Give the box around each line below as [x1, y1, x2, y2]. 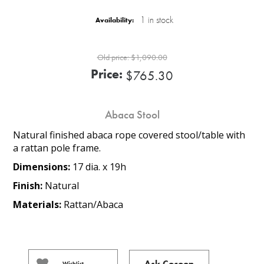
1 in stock [140, 13, 173, 26]
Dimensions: [13, 160, 73, 173]
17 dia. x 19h [72, 160, 127, 173]
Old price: [97, 51, 129, 62]
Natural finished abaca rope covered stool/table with [13, 128, 246, 141]
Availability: [95, 15, 134, 25]
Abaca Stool [104, 107, 160, 122]
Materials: [13, 197, 64, 211]
